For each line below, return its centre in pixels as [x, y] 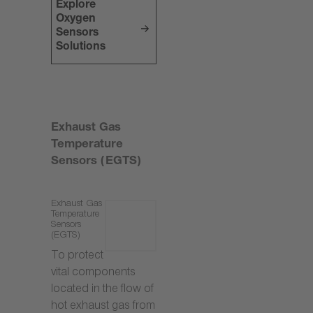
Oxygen [76, 20]
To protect [77, 257]
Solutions [81, 48]
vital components [93, 274]
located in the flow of [102, 291]
